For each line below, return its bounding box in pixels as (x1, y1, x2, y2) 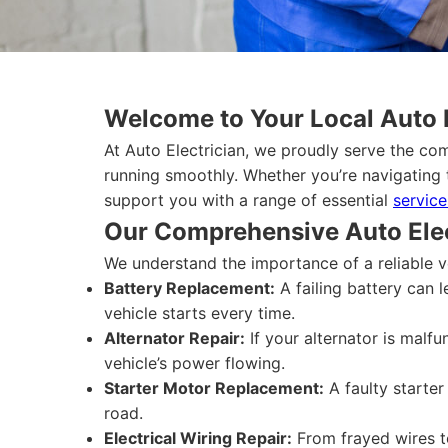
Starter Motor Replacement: (104, 378, 324, 398)
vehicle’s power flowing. (104, 353, 285, 373)
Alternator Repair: (104, 328, 245, 348)
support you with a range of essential (104, 190, 393, 210)
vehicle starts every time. (104, 303, 295, 323)
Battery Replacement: (104, 278, 275, 298)
